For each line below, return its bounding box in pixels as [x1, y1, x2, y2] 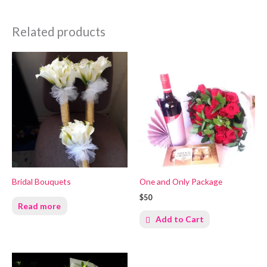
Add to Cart [155, 214, 204, 225]
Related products [12, 24, 105, 39]
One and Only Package [139, 176, 222, 187]
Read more [18, 201, 61, 212]
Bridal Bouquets [12, 176, 71, 187]
